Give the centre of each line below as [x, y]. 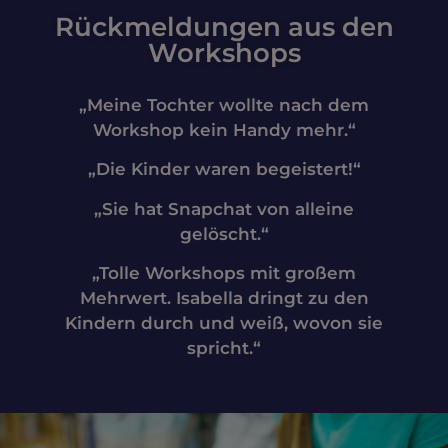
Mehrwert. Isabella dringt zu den [224, 298]
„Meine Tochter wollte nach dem [224, 105]
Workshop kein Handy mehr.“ [224, 130]
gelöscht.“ [224, 233]
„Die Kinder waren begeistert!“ [224, 169]
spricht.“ [224, 348]
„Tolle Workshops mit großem [224, 273]
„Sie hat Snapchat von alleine [224, 208]
